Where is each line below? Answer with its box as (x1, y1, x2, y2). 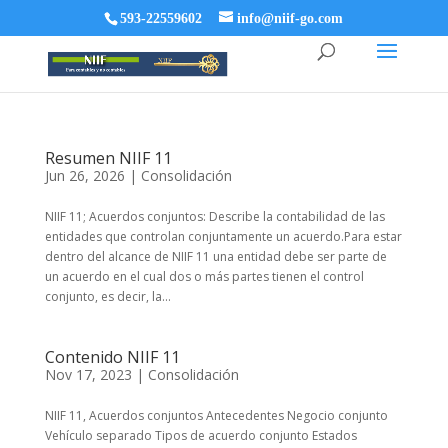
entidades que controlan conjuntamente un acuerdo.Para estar (44, 228, 402, 245)
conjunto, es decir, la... (44, 288, 171, 305)
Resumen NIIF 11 (44, 147, 172, 169)
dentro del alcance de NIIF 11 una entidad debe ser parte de (44, 248, 387, 265)
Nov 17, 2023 (44, 365, 132, 384)
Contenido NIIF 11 (44, 346, 180, 368)
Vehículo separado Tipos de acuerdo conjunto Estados (44, 427, 357, 444)
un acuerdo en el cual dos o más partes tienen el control (44, 268, 364, 285)
